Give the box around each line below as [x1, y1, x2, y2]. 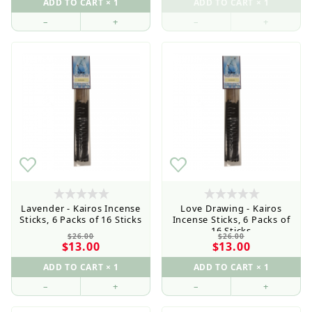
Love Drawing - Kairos [180, 201, 282, 214]
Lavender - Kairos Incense [20, 201, 141, 214]
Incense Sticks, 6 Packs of [172, 212, 290, 226]
